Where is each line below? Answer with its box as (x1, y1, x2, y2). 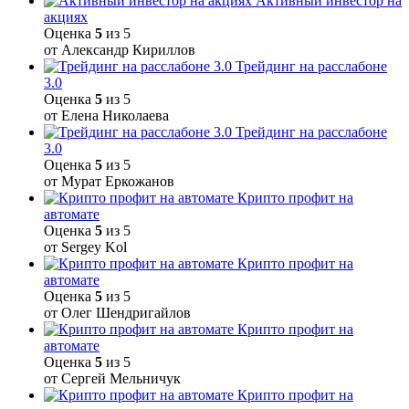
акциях (44, 8, 88, 25)
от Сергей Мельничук (44, 370, 181, 386)
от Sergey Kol (44, 238, 127, 255)
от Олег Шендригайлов (44, 304, 191, 320)
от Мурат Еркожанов (44, 173, 174, 189)
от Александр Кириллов (44, 41, 195, 58)
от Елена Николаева (44, 107, 169, 123)
